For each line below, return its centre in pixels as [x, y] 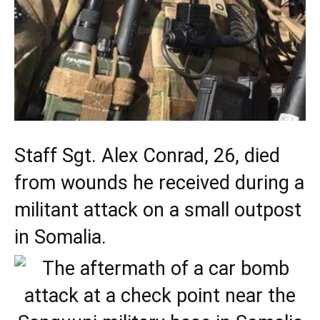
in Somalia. [60, 237]
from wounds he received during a [159, 183]
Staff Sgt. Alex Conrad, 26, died [147, 156]
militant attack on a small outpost [158, 210]
